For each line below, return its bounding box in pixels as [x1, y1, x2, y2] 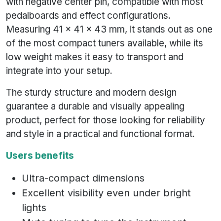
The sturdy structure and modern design [6, 87, 177, 99]
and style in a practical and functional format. [6, 128, 195, 140]
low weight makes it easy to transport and [6, 51, 184, 63]
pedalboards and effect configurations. [6, 10, 171, 22]
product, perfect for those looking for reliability [6, 114, 205, 126]
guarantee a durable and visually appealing [6, 101, 184, 112]
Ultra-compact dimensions [22, 172, 145, 184]
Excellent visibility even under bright [22, 187, 191, 199]
